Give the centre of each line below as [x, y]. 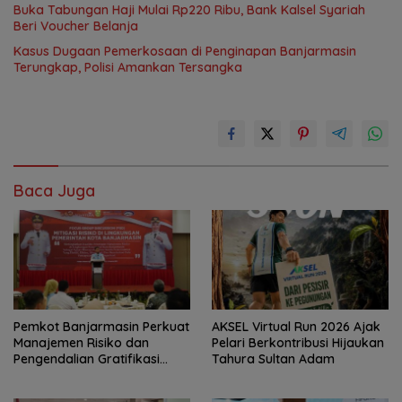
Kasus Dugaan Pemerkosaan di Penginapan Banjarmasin [185, 52]
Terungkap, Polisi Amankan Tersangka [128, 68]
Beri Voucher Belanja [76, 26]
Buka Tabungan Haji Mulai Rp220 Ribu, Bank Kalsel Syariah [189, 10]
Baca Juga [54, 191]
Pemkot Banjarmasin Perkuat [101, 326]
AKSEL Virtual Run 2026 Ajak [296, 326]
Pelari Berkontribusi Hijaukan [298, 342]
